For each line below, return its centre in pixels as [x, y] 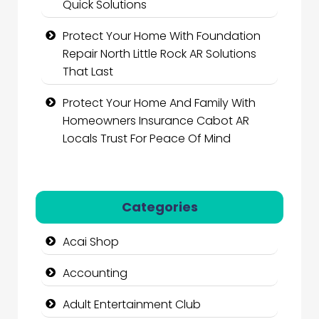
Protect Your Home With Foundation [162, 36]
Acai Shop [91, 242]
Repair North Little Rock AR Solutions [159, 54]
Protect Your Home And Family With [159, 103]
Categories [159, 207]
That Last [88, 72]
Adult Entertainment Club [132, 305]
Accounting [95, 273]
